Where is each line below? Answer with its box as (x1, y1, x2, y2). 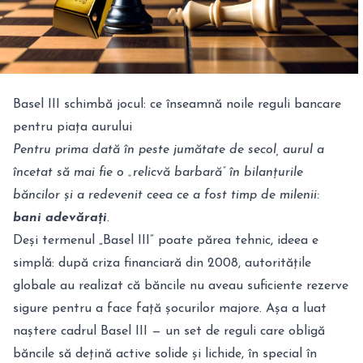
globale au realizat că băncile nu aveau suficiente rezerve (13, 280, 348, 293)
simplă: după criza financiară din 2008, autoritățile (13, 257, 311, 271)
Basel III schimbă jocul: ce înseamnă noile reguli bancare (13, 98, 341, 112)
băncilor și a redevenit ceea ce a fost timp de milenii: (13, 189, 319, 203)
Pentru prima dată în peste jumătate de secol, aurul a (13, 143, 324, 157)
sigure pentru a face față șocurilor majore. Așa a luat (13, 302, 327, 316)
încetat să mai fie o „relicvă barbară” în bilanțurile (13, 166, 303, 180)
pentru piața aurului (13, 121, 132, 135)
